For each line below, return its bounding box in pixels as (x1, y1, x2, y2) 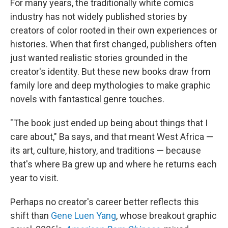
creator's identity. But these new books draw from (10, 66, 211, 77)
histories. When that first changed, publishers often (10, 39, 217, 50)
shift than (10, 210, 51, 221)
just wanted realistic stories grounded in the (10, 52, 188, 64)
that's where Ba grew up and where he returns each (10, 159, 217, 170)
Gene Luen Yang (51, 210, 116, 221)
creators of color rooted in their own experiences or (10, 25, 217, 36)
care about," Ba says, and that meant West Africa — (10, 131, 213, 142)
